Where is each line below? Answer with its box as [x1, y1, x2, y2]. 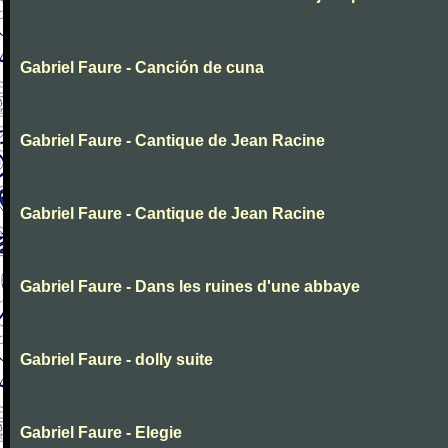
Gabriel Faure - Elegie [20, 424, 182, 441]
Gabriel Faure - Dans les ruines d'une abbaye [20, 278, 360, 295]
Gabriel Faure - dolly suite [20, 351, 213, 368]
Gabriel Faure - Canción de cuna [20, 59, 264, 76]
